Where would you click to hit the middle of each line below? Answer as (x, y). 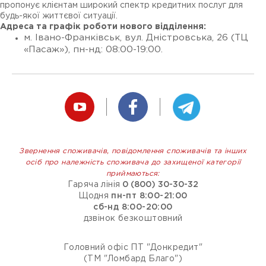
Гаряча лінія (94, 185)
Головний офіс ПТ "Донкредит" (133, 248)
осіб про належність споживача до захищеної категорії (133, 162)
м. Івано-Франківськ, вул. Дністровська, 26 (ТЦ (136, 38)
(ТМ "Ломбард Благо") (133, 259)
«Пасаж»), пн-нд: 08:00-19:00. (93, 50)
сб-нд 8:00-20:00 (133, 207)
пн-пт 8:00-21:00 (149, 196)
